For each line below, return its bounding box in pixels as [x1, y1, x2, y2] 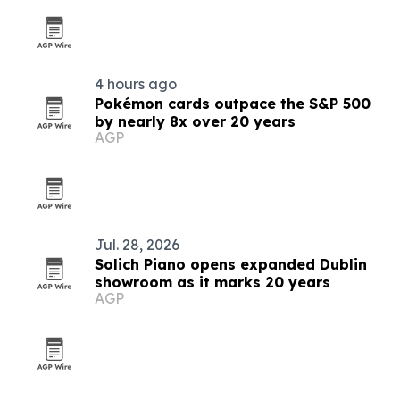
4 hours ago [95, 75, 177, 93]
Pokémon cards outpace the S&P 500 [95, 95, 371, 112]
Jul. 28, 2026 [95, 236, 179, 254]
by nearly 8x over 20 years [95, 112, 296, 130]
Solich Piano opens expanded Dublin [95, 255, 367, 273]
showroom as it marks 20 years [95, 273, 330, 291]
